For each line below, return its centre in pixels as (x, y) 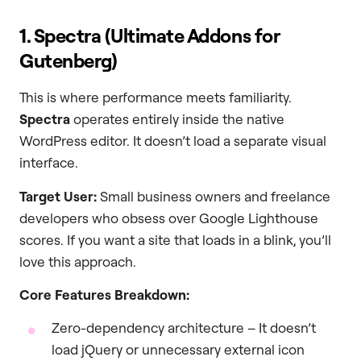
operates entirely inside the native (177, 119)
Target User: (58, 196)
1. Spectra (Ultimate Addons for (149, 36)
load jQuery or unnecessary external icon (178, 350)
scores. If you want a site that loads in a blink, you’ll (175, 239)
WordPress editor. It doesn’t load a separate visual (173, 141)
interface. (49, 163)
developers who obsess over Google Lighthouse (169, 218)
